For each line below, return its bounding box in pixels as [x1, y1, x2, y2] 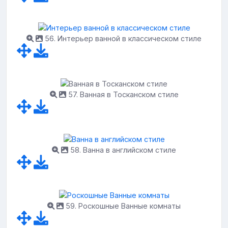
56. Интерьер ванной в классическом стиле [43, 34, 202, 43]
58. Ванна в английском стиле [68, 146, 176, 155]
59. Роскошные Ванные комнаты [64, 201, 181, 210]
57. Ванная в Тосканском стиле [66, 90, 179, 99]
